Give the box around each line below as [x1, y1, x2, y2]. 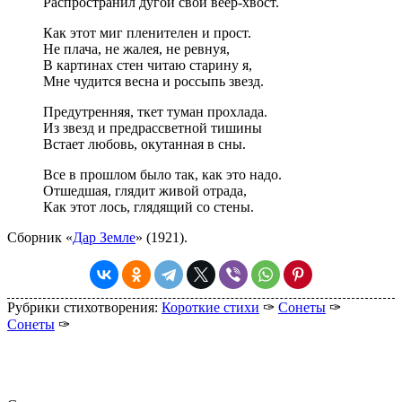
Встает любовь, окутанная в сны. [43, 136, 246, 153]
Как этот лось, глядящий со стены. [43, 199, 254, 215]
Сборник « [7, 230, 73, 246]
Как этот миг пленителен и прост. [43, 25, 251, 41]
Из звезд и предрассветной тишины [43, 120, 262, 136]
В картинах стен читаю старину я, [43, 57, 252, 74]
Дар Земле [73, 230, 135, 246]
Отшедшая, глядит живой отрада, [43, 183, 247, 199]
